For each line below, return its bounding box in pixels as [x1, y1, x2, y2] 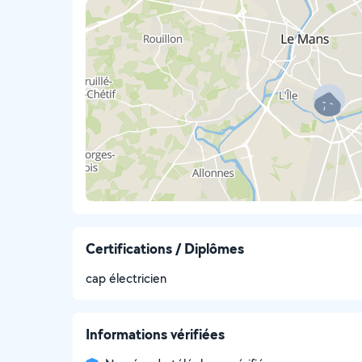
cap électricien [86, 270, 166, 287]
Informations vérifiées [86, 324, 225, 344]
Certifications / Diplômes [86, 238, 244, 259]
